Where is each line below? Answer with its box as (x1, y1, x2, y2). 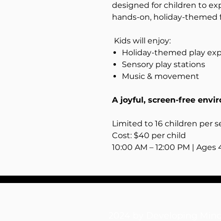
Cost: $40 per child (112, 131, 186, 140)
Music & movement (122, 72, 199, 81)
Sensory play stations (122, 60, 205, 69)
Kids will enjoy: (112, 36, 171, 45)
